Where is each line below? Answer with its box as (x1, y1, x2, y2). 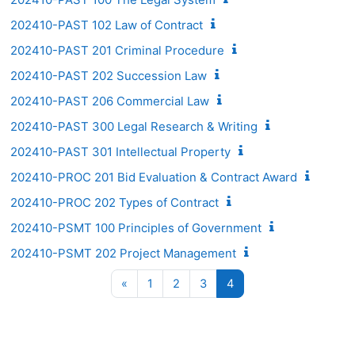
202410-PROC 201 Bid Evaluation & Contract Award (10, 169, 297, 185)
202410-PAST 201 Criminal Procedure (10, 42, 224, 58)
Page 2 (179, 275, 217, 290)
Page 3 (206, 275, 244, 290)
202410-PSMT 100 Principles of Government (10, 219, 261, 235)
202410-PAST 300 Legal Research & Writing (10, 118, 258, 134)
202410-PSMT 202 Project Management (10, 245, 236, 261)
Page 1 (152, 275, 189, 290)
